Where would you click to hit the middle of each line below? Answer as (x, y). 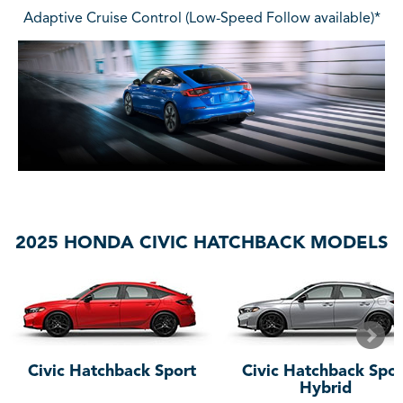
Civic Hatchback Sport (112, 372)
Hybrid (326, 389)
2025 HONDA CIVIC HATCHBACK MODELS (201, 244)
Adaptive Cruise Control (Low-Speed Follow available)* (201, 19)
